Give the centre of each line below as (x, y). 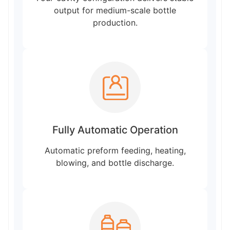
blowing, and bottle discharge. (115, 162)
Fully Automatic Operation (115, 130)
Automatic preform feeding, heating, (115, 150)
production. (115, 22)
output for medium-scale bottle (115, 10)
